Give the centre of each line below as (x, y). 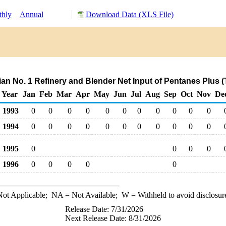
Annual (31, 14)
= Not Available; (92, 195)
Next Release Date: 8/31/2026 (113, 218)
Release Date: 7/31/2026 (104, 209)
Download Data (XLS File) (129, 14)
